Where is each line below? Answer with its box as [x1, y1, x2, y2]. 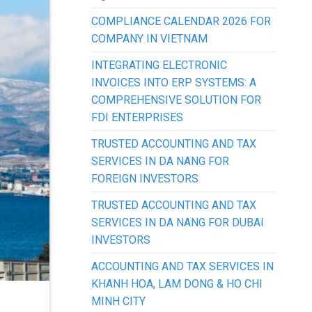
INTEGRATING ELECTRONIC [91, 58, 227, 72]
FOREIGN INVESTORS [91, 171, 198, 185]
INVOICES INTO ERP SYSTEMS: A [91, 75, 256, 89]
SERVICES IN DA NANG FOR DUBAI [91, 215, 264, 229]
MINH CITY [91, 294, 146, 308]
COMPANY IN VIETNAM [91, 31, 208, 45]
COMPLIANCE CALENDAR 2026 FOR [91, 14, 271, 28]
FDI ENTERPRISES [91, 110, 183, 124]
